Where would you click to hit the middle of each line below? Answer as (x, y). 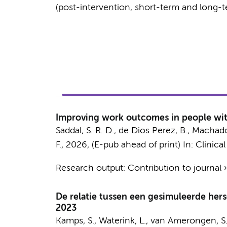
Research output (89, 168)
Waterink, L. (122, 221)
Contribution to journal (174, 168)
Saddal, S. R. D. (85, 131)
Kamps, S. (75, 221)
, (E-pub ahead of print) (135, 145)
